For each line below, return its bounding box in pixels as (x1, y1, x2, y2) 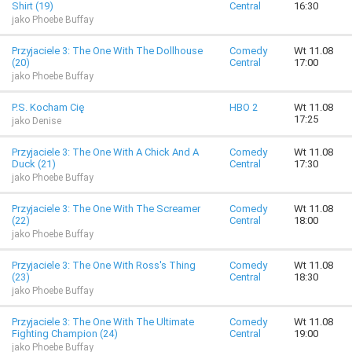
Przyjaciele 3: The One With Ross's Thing (12, 259, 196, 271)
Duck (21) (12, 158, 56, 170)
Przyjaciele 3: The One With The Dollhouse (12, 45, 203, 57)
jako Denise (12, 115, 61, 126)
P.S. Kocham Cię (12, 101, 84, 113)
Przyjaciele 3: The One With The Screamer (12, 203, 200, 214)
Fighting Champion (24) (12, 328, 118, 339)
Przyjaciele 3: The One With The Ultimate (12, 316, 194, 328)
